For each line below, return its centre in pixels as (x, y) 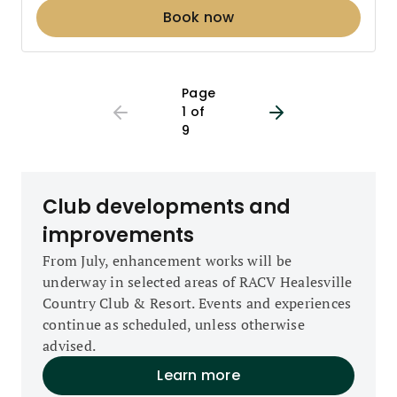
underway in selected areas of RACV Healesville (198, 282)
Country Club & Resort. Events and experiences (197, 303)
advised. (69, 346)
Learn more (198, 375)
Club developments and (167, 207)
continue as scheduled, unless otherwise (174, 324)
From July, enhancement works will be (167, 261)
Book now (198, 17)
